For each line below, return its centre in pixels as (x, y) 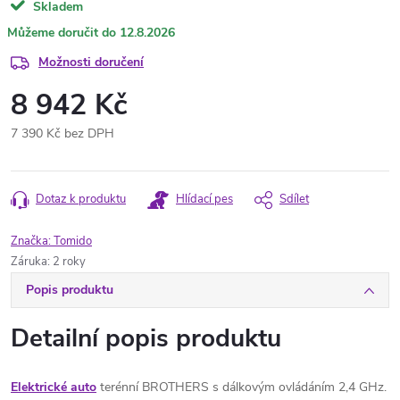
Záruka (29, 262)
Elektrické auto (54, 387)
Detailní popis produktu (146, 338)
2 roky (69, 262)
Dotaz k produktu (81, 199)
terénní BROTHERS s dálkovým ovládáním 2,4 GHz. (242, 387)
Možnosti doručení (91, 62)
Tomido (73, 241)
